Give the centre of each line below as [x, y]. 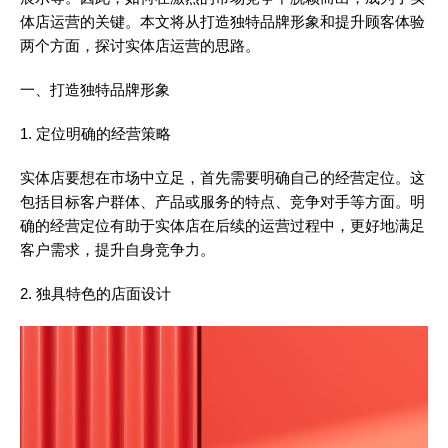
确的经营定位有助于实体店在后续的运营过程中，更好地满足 [222, 225]
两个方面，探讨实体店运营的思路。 [140, 45]
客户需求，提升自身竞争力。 [117, 249]
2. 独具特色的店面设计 [95, 293]
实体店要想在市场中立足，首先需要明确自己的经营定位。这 [222, 177]
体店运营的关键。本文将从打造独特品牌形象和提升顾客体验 [222, 21]
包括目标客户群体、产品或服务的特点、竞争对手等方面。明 [222, 201]
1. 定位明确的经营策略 [95, 133]
